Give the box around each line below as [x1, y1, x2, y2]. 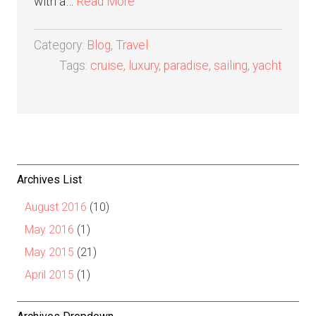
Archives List [17, 173, 82, 187]
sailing [214, 59, 248, 73]
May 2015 [25, 245, 74, 260]
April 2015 [25, 268, 74, 282]
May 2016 [25, 223, 74, 237]
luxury [128, 59, 159, 73]
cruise [90, 59, 123, 73]
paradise [164, 59, 209, 73]
